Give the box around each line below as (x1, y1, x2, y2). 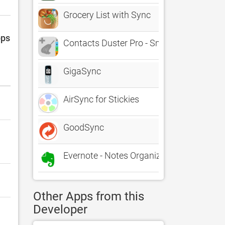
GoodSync (63, 122, 104, 133)
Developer (33, 202, 87, 216)
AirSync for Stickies (63, 94, 139, 104)
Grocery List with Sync (63, 10, 151, 20)
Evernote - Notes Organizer (63, 150, 168, 161)
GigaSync (63, 66, 101, 76)
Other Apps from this (33, 189, 144, 203)
